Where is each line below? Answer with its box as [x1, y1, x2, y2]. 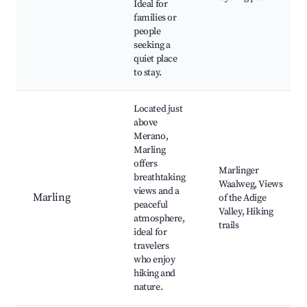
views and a [134, 185, 180, 198]
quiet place [134, 53, 177, 66]
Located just [134, 103, 183, 116]
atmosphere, [134, 212, 185, 225]
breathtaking [134, 171, 186, 184]
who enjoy [134, 254, 175, 267]
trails [219, 219, 239, 232]
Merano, [134, 130, 169, 143]
